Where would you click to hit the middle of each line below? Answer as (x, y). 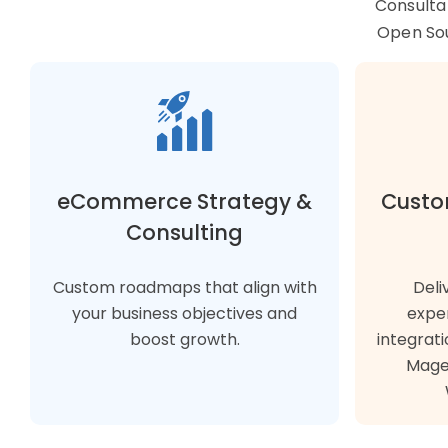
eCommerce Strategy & (184, 201)
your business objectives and (184, 313)
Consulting (184, 232)
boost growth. (184, 339)
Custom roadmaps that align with (184, 287)
